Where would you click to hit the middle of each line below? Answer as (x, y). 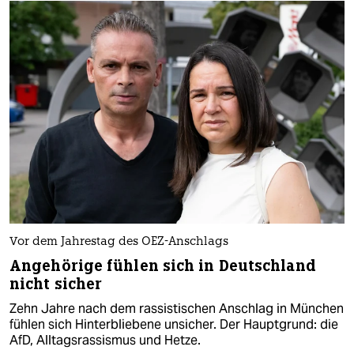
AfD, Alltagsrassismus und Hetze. (105, 341)
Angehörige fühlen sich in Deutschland (163, 266)
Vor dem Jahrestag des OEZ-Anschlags (119, 243)
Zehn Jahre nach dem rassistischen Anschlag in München (177, 309)
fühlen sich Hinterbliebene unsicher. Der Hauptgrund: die (174, 325)
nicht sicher (56, 284)
